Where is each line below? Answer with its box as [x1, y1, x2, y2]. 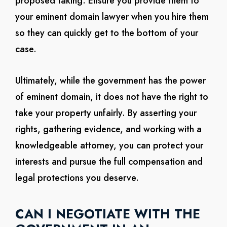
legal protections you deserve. [15, 171, 139, 184]
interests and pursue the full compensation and [15, 155, 203, 168]
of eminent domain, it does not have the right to [15, 90, 208, 103]
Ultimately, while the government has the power [15, 74, 206, 87]
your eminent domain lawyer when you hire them [15, 10, 209, 23]
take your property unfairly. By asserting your [15, 106, 197, 120]
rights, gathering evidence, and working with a [15, 123, 202, 136]
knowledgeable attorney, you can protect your [15, 139, 203, 152]
